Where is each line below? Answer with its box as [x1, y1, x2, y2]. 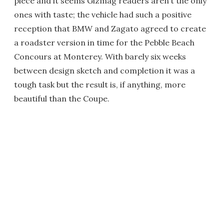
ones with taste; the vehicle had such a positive [14, 9, 191, 19]
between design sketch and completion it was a [14, 65, 195, 75]
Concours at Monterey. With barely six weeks [14, 51, 186, 61]
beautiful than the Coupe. [14, 93, 109, 103]
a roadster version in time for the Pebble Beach [14, 37, 194, 47]
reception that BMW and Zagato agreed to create [14, 23, 206, 33]
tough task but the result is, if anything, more [14, 79, 185, 89]
